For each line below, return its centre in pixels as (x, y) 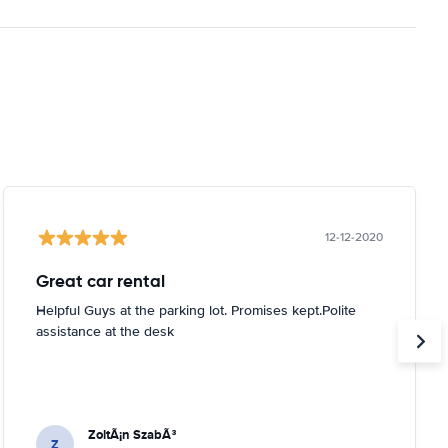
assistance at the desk (104, 331)
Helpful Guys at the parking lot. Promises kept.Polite (195, 310)
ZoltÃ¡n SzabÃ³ (132, 434)
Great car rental (100, 281)
